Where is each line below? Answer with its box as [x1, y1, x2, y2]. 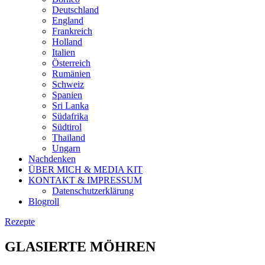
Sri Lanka [52, 100, 89, 111]
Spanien [52, 89, 82, 100]
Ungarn [52, 143, 80, 153]
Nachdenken [28, 153, 76, 164]
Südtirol [52, 121, 82, 132]
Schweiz [52, 79, 84, 89]
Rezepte [5, 216, 35, 227]
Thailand [52, 132, 85, 143]
